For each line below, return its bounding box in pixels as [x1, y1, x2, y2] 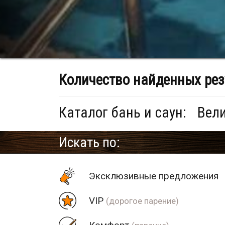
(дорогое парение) [106, 195, 179, 206]
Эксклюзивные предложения [89, 170, 218, 182]
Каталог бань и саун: [59, 103, 190, 121]
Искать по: [59, 134, 120, 151]
